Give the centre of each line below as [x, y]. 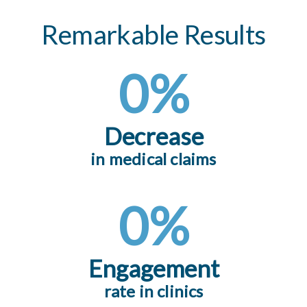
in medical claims [153, 159]
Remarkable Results [153, 34]
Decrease [153, 136]
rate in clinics [153, 291]
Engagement [153, 268]
